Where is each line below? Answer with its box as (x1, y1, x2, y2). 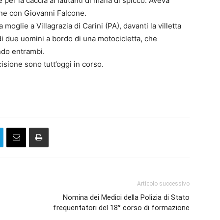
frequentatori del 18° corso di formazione (53, 203, 190, 212)
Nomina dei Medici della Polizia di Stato (63, 193, 190, 202)
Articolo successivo (137, 180, 190, 187)
